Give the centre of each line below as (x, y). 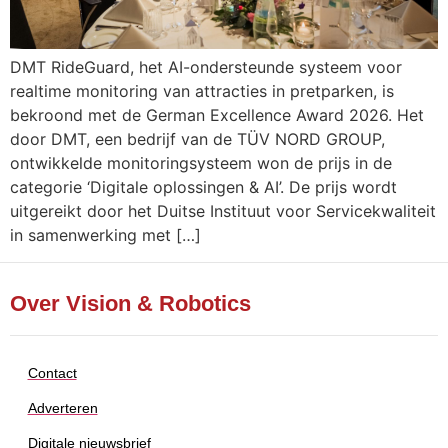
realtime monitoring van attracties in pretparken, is (202, 91)
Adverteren (62, 407)
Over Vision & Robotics (130, 303)
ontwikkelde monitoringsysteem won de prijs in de (201, 163)
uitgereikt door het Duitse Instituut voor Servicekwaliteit (223, 211)
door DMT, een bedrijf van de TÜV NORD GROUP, (197, 139)
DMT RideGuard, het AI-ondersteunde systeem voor (206, 67)
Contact (52, 372)
